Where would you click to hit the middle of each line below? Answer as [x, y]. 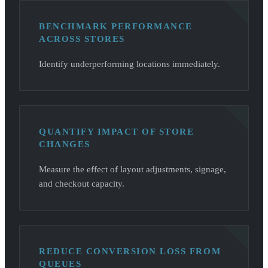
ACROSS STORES [82, 39]
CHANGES [65, 144]
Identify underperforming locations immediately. [130, 64]
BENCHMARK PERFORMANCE [116, 26]
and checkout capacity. [82, 184]
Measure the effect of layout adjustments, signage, [133, 169]
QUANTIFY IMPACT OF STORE [117, 132]
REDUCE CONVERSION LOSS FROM [130, 251]
